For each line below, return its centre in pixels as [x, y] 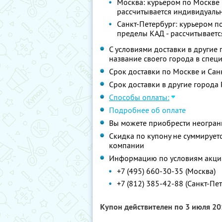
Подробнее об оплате [147, 110]
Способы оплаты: [139, 97]
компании [127, 145]
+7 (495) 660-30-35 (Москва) [166, 171]
